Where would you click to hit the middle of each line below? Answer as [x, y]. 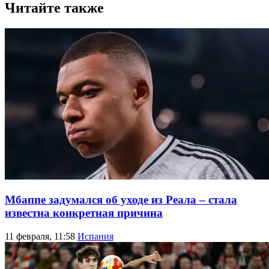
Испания [95, 236]
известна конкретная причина [84, 213]
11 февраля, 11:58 [41, 236]
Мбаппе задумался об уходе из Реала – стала [121, 199]
